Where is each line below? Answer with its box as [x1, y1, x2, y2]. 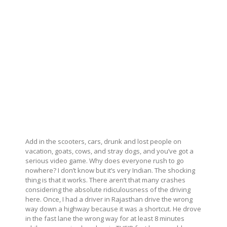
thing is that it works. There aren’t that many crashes [25, 175, 185, 185]
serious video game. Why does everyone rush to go [25, 156, 184, 166]
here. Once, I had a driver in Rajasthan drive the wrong [25, 195, 193, 204]
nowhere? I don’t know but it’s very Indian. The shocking [25, 166, 195, 175]
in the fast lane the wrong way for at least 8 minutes [25, 214, 184, 223]
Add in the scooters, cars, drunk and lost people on [25, 137, 181, 146]
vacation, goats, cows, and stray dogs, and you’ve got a [25, 146, 194, 156]
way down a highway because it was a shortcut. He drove [25, 204, 201, 214]
